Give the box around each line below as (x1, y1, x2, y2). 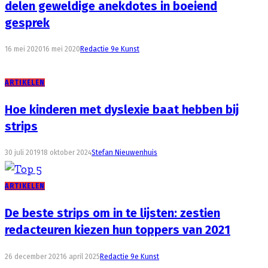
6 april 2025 (63, 252, 100, 261)
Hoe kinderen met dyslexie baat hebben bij (5, 102, 239, 117)
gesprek (5, 15, 50, 30)
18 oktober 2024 (41, 148, 92, 157)
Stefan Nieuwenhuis (92, 148, 157, 157)
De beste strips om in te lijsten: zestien (5, 206, 220, 221)
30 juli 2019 (5, 148, 41, 157)
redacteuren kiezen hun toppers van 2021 (5, 223, 230, 237)
